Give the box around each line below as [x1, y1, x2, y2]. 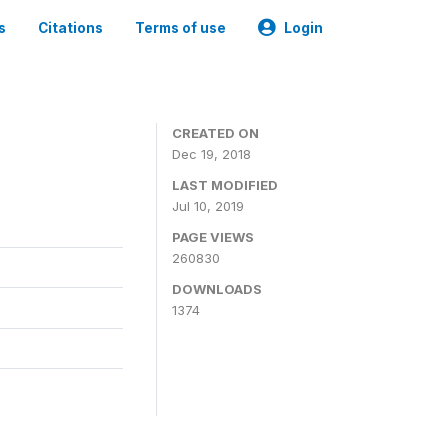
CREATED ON [172, 125, 259, 141]
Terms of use [135, 20, 226, 36]
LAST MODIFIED [172, 177, 278, 193]
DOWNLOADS [172, 281, 262, 297]
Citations [38, 20, 103, 36]
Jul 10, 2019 [172, 198, 244, 214]
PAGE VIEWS [172, 229, 254, 245]
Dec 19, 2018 [172, 146, 251, 162]
